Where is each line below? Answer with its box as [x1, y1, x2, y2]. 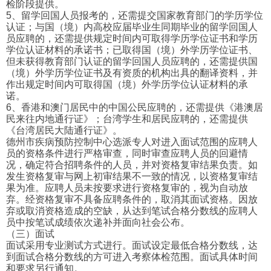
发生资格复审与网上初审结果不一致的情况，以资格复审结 [6, 171, 258, 182]
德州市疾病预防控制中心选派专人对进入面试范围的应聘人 [6, 137, 258, 148]
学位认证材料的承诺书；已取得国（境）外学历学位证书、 [6, 45, 258, 56]
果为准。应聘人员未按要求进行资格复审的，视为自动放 [6, 183, 248, 194]
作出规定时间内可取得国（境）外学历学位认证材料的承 [6, 79, 248, 90]
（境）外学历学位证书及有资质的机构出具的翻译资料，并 [6, 68, 258, 79]
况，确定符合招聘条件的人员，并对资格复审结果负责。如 [6, 160, 258, 171]
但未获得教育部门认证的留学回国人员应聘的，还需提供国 [6, 56, 258, 67]
